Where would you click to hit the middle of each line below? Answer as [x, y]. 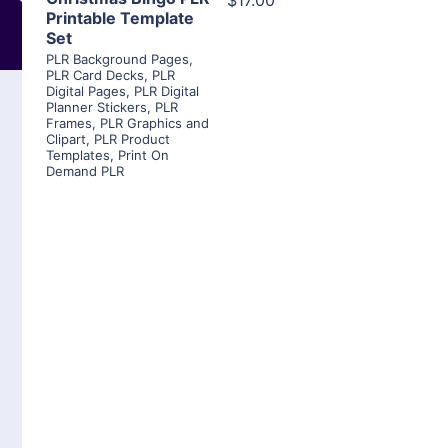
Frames [69, 123]
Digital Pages [86, 91]
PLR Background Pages [117, 59]
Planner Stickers [96, 107]
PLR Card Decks [95, 75]
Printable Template [120, 18]
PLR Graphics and [154, 123]
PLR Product [132, 139]
